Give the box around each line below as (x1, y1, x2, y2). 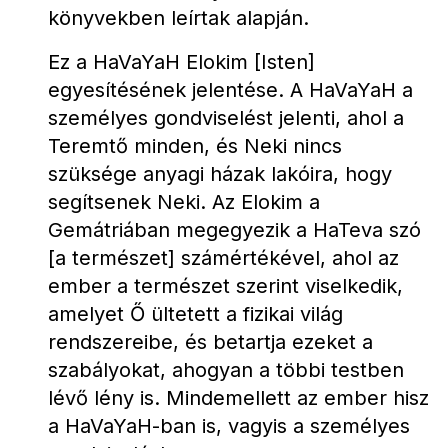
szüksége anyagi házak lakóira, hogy (48, 162, 392, 186)
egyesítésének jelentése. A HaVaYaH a (48, 78, 413, 102)
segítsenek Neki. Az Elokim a (48, 190, 320, 214)
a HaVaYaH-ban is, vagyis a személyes (48, 414, 410, 438)
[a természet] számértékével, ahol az (48, 246, 399, 270)
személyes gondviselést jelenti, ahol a (48, 106, 404, 130)
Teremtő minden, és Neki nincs (48, 134, 342, 158)
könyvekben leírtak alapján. (48, 6, 309, 30)
